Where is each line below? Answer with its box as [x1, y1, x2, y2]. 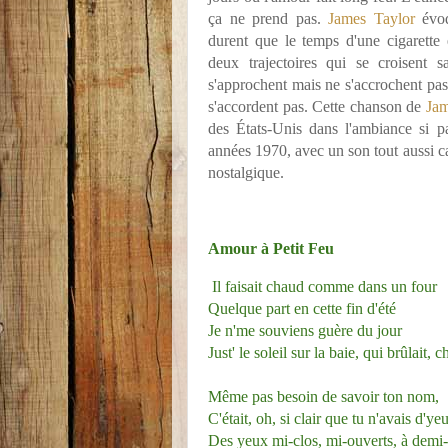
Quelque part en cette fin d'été [208, 299, 396, 317]
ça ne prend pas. [208, 10, 328, 28]
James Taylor [328, 10, 415, 28]
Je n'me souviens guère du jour [208, 321, 402, 339]
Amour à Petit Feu [208, 240, 334, 258]
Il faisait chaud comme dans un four [212, 277, 437, 295]
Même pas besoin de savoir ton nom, [208, 387, 439, 405]
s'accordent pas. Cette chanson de [208, 98, 426, 116]
